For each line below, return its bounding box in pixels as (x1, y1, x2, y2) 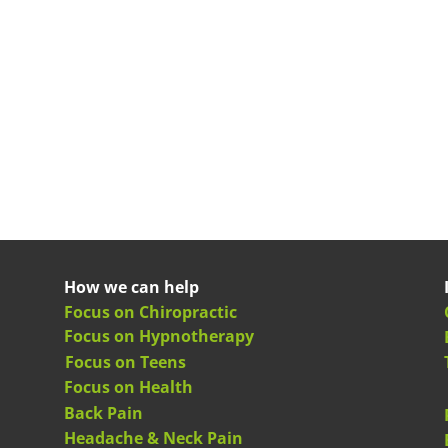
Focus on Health (64, 376, 193, 398)
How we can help (64, 276, 199, 298)
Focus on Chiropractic (64, 301, 237, 323)
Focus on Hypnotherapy (64, 325, 254, 347)
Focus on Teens (65, 351, 186, 373)
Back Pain (64, 402, 143, 424)
